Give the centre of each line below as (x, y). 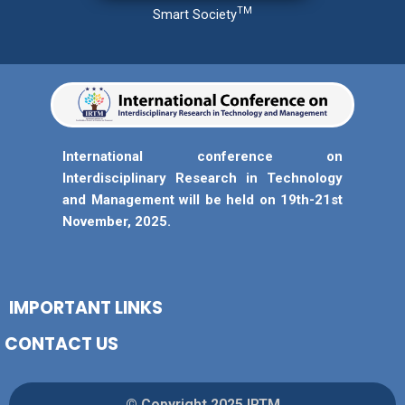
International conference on (202, 156)
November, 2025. (117, 221)
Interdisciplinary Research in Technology (202, 178)
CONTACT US (61, 344)
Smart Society (195, 14)
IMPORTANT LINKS (86, 308)
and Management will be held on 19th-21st (202, 199)
